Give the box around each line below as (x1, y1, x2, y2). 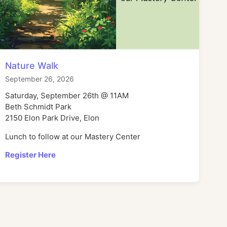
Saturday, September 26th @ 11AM (5, 91, 129, 101)
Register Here (5, 150, 56, 160)
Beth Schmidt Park (5, 102, 71, 112)
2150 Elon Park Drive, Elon (5, 113, 99, 123)
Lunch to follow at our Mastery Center (5, 131, 140, 141)
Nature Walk (5, 60, 58, 71)
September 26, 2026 (5, 74, 74, 84)
